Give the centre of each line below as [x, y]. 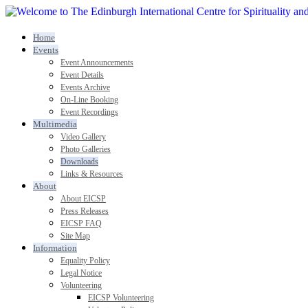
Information [55, 248]
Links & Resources [92, 174]
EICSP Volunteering [121, 298]
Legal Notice [81, 273]
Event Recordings [89, 112]
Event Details [82, 75]
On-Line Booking [89, 100]
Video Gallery [83, 137]
